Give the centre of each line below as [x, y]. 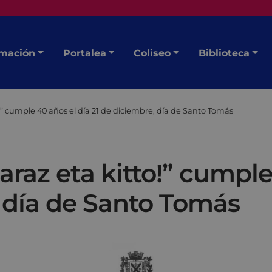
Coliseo [152, 53]
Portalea [84, 53]
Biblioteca [224, 53]
